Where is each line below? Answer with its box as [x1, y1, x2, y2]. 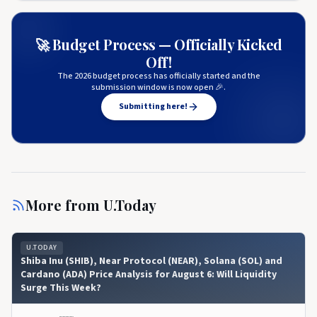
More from [25, 195, 103, 214]
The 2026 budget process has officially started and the [57, 70, 260, 82]
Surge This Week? [21, 281, 101, 295]
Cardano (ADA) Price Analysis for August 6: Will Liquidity [21, 267, 277, 282]
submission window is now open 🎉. [91, 81, 226, 93]
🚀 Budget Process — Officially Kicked [35, 35, 282, 54]
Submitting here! [118, 100, 188, 113]
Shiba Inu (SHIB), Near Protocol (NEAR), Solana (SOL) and [21, 254, 282, 268]
